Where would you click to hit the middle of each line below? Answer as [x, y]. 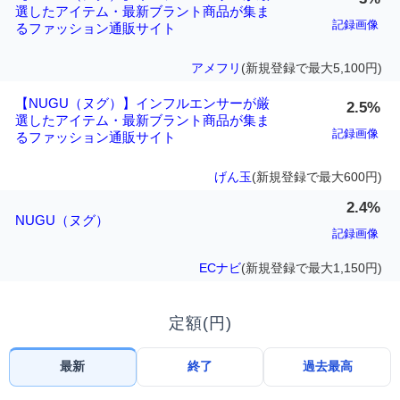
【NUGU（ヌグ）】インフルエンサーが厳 [142, 104]
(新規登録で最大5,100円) [312, 68]
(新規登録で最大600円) [317, 177]
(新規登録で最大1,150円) [312, 268]
